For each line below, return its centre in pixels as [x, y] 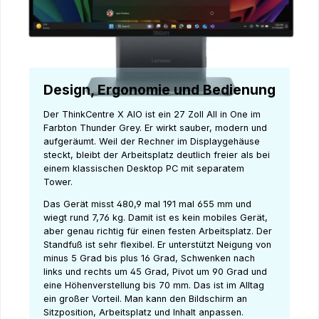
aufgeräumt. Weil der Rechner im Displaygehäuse [152, 141]
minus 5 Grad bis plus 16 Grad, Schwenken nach [149, 258]
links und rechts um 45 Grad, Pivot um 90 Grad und [155, 272]
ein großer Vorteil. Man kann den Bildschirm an [145, 299]
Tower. [59, 182]
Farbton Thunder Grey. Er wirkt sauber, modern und [155, 127]
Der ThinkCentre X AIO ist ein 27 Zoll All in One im [152, 114]
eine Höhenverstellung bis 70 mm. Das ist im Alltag [154, 286]
